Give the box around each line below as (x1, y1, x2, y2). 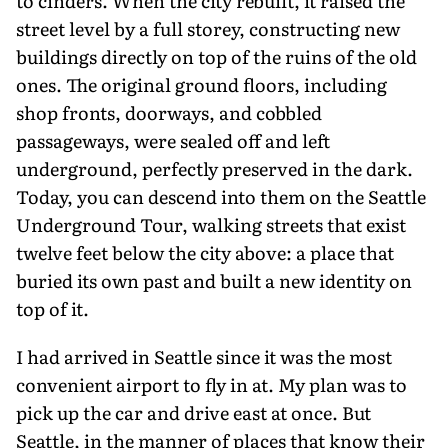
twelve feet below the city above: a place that (16, 238, 394, 266)
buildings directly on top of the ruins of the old (16, 42, 417, 70)
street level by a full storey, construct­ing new (16, 14, 400, 42)
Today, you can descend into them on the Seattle (16, 182, 426, 210)
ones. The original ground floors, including (16, 70, 387, 98)
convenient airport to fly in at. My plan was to (16, 370, 407, 398)
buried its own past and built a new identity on (16, 266, 412, 294)
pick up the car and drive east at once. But (16, 398, 371, 426)
